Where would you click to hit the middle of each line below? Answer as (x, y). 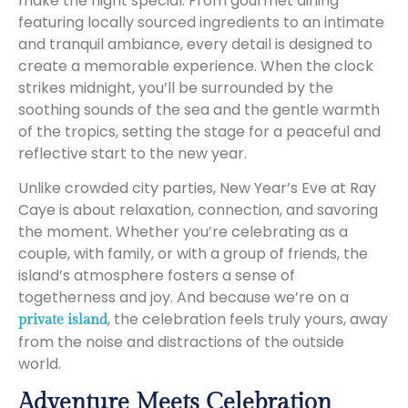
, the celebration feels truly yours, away (248, 320)
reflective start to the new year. (133, 153)
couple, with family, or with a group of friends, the (193, 254)
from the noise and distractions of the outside (181, 342)
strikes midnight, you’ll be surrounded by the (176, 87)
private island (63, 321)
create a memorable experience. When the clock (196, 66)
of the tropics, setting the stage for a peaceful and (199, 131)
